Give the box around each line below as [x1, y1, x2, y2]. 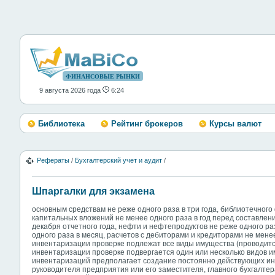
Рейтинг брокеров [111, 119, 183, 128]
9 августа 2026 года [39, 87, 103, 94]
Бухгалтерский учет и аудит [75, 157, 162, 164]
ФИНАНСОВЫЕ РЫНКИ [66, 73, 140, 80]
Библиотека [38, 119, 85, 128]
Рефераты [37, 157, 69, 164]
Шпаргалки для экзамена [32, 186, 155, 196]
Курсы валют [209, 119, 261, 128]
